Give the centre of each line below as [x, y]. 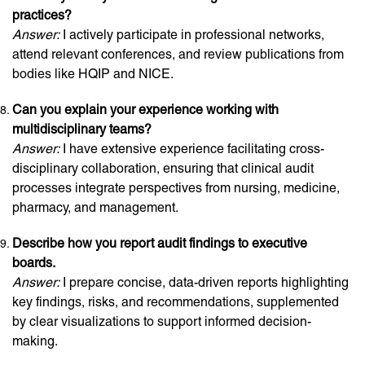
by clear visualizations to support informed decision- [162, 321]
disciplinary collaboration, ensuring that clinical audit [163, 168]
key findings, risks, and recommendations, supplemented [176, 302]
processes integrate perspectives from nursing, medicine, [176, 188]
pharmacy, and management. [95, 207]
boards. [34, 263]
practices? [42, 15]
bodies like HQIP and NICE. [93, 74]
